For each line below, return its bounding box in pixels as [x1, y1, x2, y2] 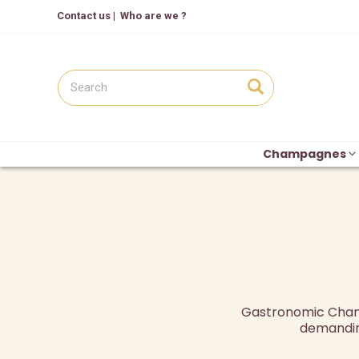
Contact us [57, 10, 111, 22]
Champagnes [263, 145, 346, 162]
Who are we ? [120, 10, 187, 22]
